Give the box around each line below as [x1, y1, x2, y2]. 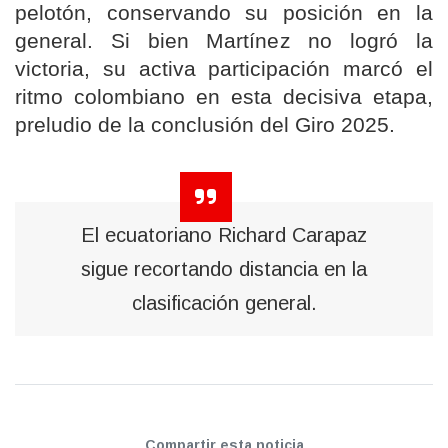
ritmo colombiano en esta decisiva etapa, [15, 85, 433, 110]
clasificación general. [131, 292, 317, 315]
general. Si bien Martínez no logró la [15, 29, 433, 54]
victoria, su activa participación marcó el [15, 57, 433, 82]
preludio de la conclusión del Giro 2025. [15, 113, 395, 138]
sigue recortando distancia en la [81, 258, 367, 281]
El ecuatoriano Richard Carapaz [81, 224, 367, 247]
